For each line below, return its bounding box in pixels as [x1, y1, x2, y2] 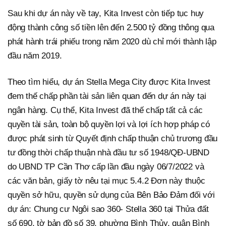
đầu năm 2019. [8, 51, 62, 61]
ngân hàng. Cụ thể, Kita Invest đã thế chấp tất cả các [8, 105, 203, 116]
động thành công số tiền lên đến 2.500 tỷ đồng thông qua [8, 23, 214, 33]
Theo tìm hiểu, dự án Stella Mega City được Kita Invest [8, 77, 211, 87]
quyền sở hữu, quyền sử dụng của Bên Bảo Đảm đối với [8, 190, 215, 200]
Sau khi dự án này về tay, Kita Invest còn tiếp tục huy [8, 9, 204, 19]
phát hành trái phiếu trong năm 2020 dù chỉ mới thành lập [8, 37, 216, 47]
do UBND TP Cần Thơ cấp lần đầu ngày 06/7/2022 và [8, 162, 204, 172]
